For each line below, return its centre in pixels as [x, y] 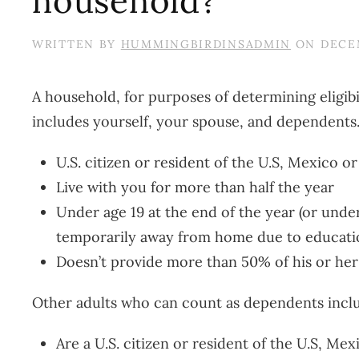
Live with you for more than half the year [195, 187]
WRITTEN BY [77, 44]
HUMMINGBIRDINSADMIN [206, 44]
